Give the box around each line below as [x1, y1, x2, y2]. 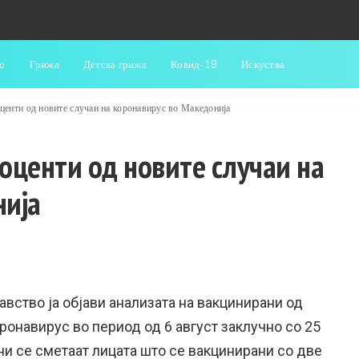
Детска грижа [83, 58, 147, 71]
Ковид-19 [170, 58, 218, 71]
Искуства [241, 58, 285, 71]
